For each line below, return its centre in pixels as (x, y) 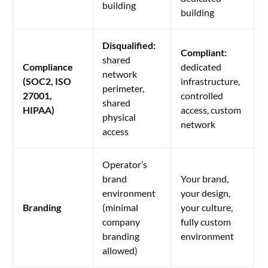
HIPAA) (39, 110)
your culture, (207, 207)
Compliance (48, 67)
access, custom (211, 110)
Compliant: (204, 52)
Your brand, (205, 179)
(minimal (121, 207)
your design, (206, 193)
